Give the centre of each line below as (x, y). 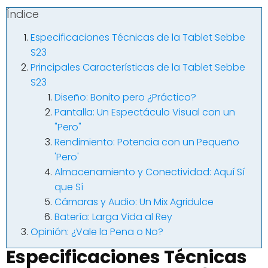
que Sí (69, 187)
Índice (23, 14)
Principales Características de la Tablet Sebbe (138, 68)
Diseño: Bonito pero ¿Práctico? (125, 98)
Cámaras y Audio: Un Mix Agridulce (134, 202)
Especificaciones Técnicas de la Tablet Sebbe (138, 38)
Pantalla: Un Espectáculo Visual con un (145, 112)
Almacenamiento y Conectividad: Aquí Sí (150, 172)
